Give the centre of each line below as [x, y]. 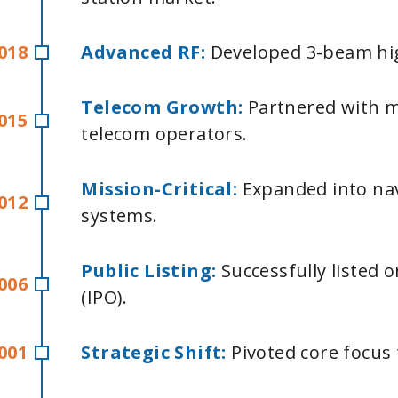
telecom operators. [164, 134]
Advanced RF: [143, 52]
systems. [122, 215]
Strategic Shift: [154, 352]
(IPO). [107, 297]
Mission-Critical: [162, 189]
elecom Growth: [170, 107]
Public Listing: [151, 271]
